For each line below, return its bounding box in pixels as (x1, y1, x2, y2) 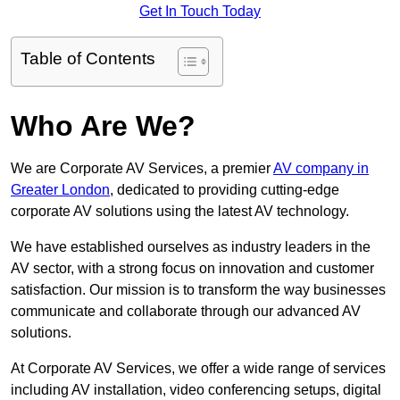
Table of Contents (21, 49, 155, 69)
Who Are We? (11, 110, 196, 143)
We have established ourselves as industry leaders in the (11, 239, 371, 255)
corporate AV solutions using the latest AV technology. (11, 204, 349, 220)
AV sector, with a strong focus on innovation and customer (11, 261, 374, 277)
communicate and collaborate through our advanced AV (11, 304, 361, 320)
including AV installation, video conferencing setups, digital (11, 382, 381, 398)
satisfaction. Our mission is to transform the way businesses (11, 282, 386, 298)
